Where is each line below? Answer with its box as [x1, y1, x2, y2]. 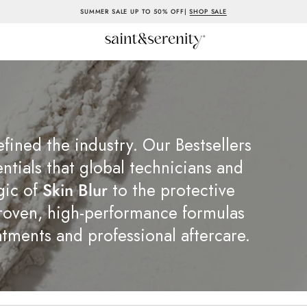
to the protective [108, 178, 235, 203]
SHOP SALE [189, 7, 227, 16]
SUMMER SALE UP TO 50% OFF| [80, 7, 190, 16]
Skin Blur [42, 178, 108, 203]
